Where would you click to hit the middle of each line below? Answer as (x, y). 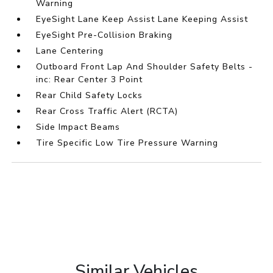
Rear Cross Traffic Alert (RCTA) (107, 112)
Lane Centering (70, 51)
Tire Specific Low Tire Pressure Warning (127, 143)
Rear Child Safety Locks (90, 96)
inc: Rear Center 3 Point (90, 80)
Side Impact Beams (78, 127)
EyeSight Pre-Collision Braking (105, 35)
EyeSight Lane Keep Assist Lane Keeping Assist (142, 19)
